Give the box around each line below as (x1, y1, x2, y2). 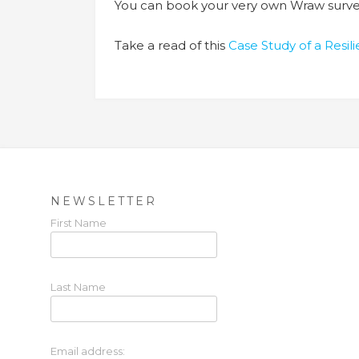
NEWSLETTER (50, 193, 157, 208)
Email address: (50, 344, 125, 357)
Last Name (50, 280, 106, 293)
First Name (50, 216, 107, 229)
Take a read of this (115, 37, 228, 53)
